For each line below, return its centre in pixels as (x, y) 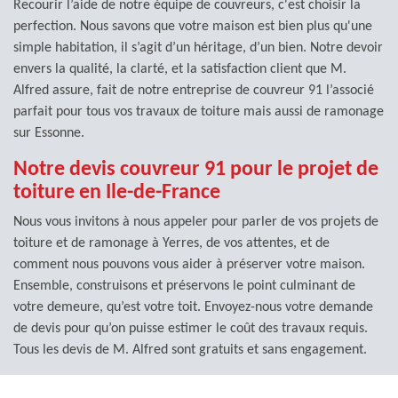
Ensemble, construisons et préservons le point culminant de (184, 286)
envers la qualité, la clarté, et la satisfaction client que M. (180, 69)
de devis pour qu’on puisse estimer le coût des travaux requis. (191, 328)
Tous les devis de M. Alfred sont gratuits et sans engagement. (190, 350)
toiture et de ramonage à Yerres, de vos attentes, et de (171, 243)
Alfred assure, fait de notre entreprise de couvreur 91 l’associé (194, 90)
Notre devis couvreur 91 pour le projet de (196, 169)
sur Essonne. (49, 133)
